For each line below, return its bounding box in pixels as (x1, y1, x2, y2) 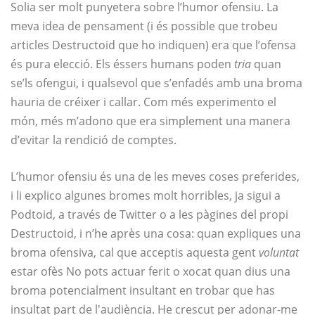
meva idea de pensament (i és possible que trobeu (11, 18, 278, 34)
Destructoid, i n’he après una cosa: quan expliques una (11, 226, 301, 242)
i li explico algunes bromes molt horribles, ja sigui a (11, 188, 281, 204)
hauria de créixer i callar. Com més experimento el (11, 94, 276, 110)
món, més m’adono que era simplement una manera (11, 113, 290, 129)
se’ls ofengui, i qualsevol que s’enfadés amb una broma (11, 75, 302, 91)
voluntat (259, 245, 299, 261)
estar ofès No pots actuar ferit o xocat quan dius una (11, 264, 290, 280)
